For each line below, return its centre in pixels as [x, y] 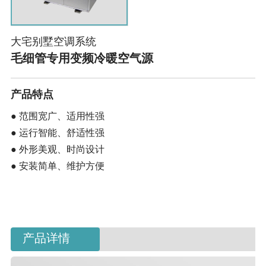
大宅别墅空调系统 [53, 42]
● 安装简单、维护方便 [57, 166]
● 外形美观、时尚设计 [57, 150]
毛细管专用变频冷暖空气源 [82, 59]
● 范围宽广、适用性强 [57, 116]
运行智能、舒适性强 [61, 133]
